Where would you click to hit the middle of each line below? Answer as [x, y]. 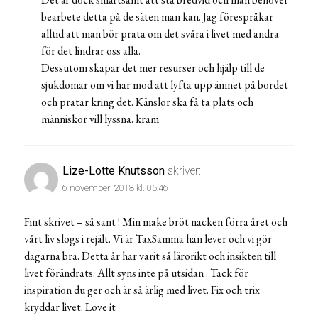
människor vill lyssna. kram [100, 119]
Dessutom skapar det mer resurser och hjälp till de [153, 67]
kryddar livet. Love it [70, 307]
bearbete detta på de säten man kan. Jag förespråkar [157, 16]
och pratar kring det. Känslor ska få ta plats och [147, 102]
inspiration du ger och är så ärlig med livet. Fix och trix [142, 290]
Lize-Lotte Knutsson [114, 170]
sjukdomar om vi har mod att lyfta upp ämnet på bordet [165, 84]
